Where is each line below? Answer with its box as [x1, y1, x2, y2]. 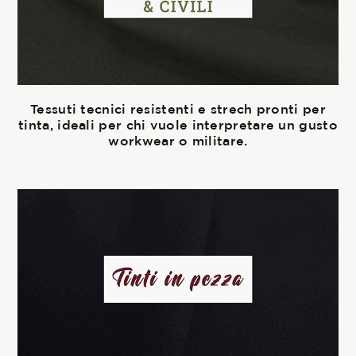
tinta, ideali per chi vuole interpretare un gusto [18, 117, 338, 132]
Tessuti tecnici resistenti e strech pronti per [30, 101, 326, 116]
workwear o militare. [108, 133, 248, 148]
